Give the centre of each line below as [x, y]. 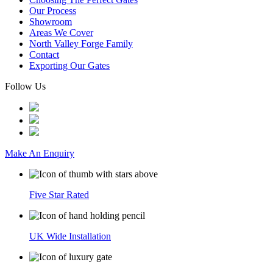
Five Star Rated [59, 195]
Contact [44, 55]
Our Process [53, 11]
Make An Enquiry [40, 153]
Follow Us [25, 86]
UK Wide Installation [70, 236]
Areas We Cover [61, 33]
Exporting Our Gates [69, 66]
